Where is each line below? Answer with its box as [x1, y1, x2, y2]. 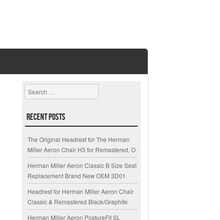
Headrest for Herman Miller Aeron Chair [27, 187, 134, 196]
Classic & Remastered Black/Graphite [27, 197, 128, 206]
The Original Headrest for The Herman [27, 135, 130, 144]
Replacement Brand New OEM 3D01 [27, 171, 126, 180]
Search [25, 84, 44, 93]
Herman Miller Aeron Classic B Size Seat [27, 161, 137, 170]
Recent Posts [27, 111, 66, 122]
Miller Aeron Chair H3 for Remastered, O [27, 145, 136, 154]
